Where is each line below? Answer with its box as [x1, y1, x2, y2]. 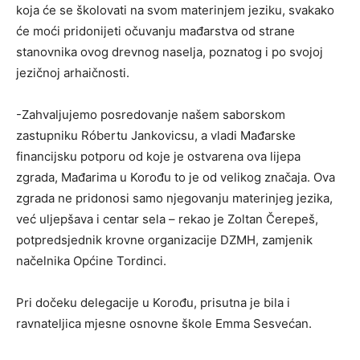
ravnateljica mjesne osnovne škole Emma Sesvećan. [16, 316, 312, 332]
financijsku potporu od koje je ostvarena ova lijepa [16, 149, 301, 165]
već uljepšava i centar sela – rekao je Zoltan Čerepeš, [16, 211, 318, 227]
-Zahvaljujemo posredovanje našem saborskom [16, 107, 285, 123]
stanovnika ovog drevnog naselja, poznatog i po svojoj [16, 44, 323, 60]
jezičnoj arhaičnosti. [16, 65, 129, 81]
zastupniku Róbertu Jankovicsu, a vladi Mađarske [16, 128, 296, 144]
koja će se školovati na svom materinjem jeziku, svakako [16, 2, 334, 18]
